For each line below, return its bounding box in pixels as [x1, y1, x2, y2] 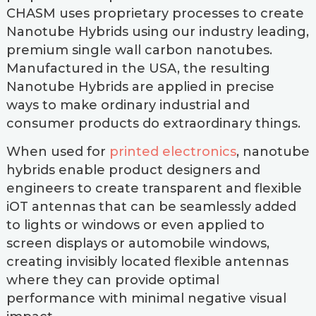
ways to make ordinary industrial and [6, 97, 250, 113]
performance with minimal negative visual [6, 290, 286, 306]
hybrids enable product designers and [6, 162, 260, 178]
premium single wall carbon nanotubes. [6, 42, 272, 58]
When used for [6, 143, 109, 159]
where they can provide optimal [6, 272, 219, 288]
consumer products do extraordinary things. [6, 116, 300, 131]
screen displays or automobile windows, [6, 235, 269, 251]
